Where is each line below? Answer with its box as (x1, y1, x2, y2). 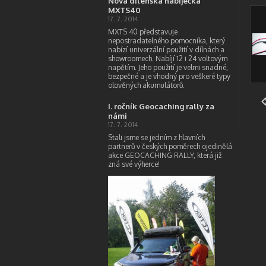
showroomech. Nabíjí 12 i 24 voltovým (108, 54, 227, 63)
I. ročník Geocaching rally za (108, 102, 214, 111)
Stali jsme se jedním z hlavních (108, 133, 205, 142)
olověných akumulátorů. (108, 81, 185, 90)
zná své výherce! (108, 160, 160, 169)
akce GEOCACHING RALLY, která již (108, 151, 221, 160)
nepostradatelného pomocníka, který (108, 36, 225, 45)
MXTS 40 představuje (108, 27, 178, 36)
